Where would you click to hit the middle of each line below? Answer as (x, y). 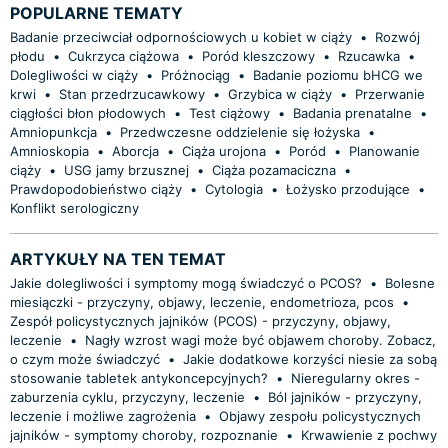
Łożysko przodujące (348, 188)
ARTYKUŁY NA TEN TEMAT (118, 258)
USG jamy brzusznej (126, 169)
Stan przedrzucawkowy (132, 93)
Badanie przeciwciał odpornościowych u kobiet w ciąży (181, 36)
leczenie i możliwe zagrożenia (103, 415)
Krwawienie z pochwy (369, 434)
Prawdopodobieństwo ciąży (96, 188)
